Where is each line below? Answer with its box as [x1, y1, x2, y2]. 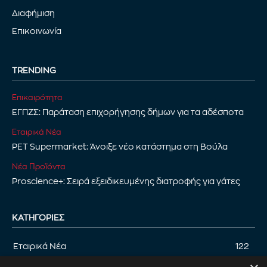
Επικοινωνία [12, 26, 61, 35]
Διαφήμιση [12, 8, 55, 17]
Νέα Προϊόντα [12, 162, 66, 170]
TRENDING [12, 66, 56, 74]
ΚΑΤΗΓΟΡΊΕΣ [12, 213, 64, 222]
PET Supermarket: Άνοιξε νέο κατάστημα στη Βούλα [12, 142, 228, 151]
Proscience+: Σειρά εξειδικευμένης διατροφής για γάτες [12, 176, 240, 185]
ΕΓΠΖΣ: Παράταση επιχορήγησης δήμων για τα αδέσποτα [12, 107, 244, 116]
